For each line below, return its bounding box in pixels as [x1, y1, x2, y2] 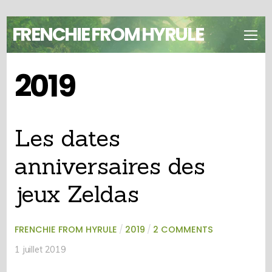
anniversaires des [14, 150, 205, 181]
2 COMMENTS [152, 223, 213, 236]
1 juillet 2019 [14, 243, 66, 255]
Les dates [14, 122, 120, 153]
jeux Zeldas [14, 178, 139, 209]
